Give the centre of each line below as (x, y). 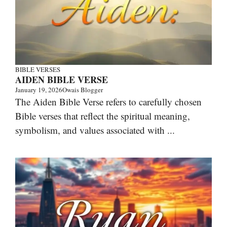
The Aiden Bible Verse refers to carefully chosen (108, 101)
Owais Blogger (83, 89)
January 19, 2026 (39, 89)
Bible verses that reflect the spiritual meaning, (103, 116)
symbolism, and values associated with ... (95, 130)
